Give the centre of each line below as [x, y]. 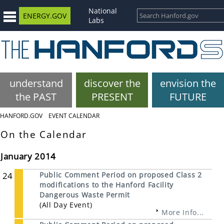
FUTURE [188, 97]
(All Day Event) [66, 205]
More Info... [182, 212]
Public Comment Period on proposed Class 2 [121, 175]
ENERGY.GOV [45, 15]
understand [36, 83]
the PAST [36, 97]
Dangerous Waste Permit [85, 195]
